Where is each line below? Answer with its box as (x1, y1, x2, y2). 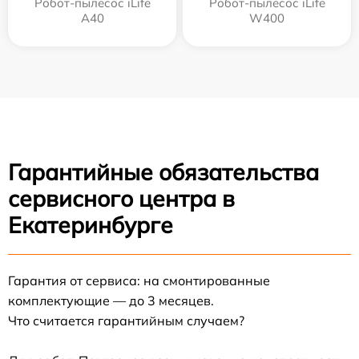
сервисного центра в (8, 184, 235, 213)
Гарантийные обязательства (8, 158, 319, 187)
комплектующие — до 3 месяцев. (8, 292, 214, 309)
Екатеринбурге (8, 211, 173, 240)
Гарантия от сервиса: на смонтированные (8, 272, 270, 289)
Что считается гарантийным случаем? (8, 313, 244, 329)
